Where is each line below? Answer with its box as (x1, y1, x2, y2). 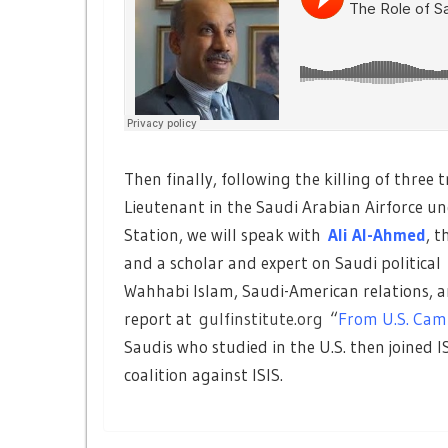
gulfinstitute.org (199, 307, 323, 329)
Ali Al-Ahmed (328, 223, 426, 245)
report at (124, 307, 199, 329)
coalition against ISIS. (124, 363, 283, 385)
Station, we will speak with (124, 223, 321, 245)
